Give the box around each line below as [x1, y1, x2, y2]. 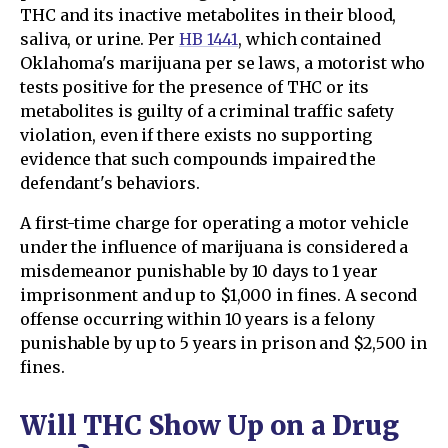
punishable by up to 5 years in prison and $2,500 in [20, 333, 428, 354]
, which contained [238, 29, 381, 50]
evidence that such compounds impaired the [20, 149, 377, 170]
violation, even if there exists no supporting [20, 125, 372, 146]
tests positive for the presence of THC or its [20, 77, 369, 98]
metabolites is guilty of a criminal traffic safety [20, 101, 395, 122]
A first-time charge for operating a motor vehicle [20, 213, 410, 234]
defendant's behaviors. [20, 173, 200, 194]
